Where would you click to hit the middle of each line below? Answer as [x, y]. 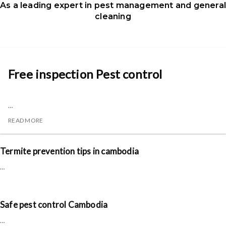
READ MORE [26, 121]
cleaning [113, 17]
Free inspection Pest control [85, 74]
